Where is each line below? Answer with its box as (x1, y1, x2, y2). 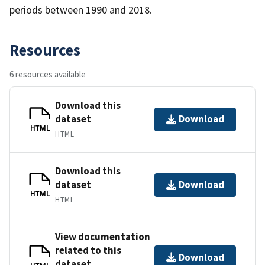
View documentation (55, 230, 150, 243)
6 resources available (9, 68, 86, 80)
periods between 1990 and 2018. (9, 2, 152, 17)
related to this (55, 243, 121, 257)
